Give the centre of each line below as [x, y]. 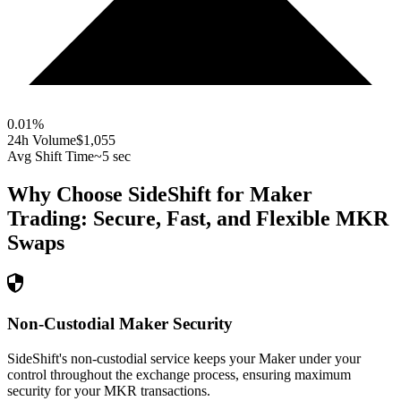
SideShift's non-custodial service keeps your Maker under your [184, 358]
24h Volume [42, 141]
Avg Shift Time [51, 157]
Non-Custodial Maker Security [120, 323]
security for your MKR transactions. [109, 390]
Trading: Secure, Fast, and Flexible [169, 219]
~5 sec [112, 157]
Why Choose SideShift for [128, 195]
